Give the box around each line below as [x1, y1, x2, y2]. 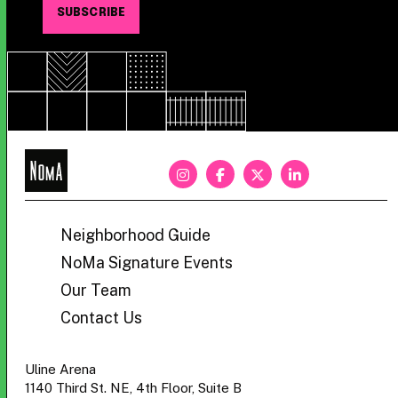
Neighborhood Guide [60, 226, 211, 245]
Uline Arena [25, 362, 96, 378]
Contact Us [60, 308, 142, 328]
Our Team [60, 281, 131, 300]
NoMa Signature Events [60, 253, 233, 273]
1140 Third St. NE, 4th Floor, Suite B [25, 380, 242, 396]
